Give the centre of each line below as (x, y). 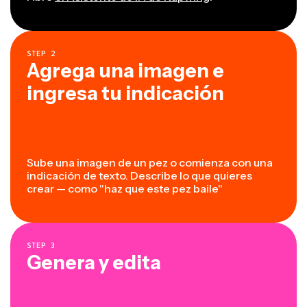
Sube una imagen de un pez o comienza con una (150, 162)
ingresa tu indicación (125, 93)
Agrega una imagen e (125, 70)
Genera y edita (94, 262)
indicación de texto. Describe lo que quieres (139, 175)
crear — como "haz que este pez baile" (125, 188)
